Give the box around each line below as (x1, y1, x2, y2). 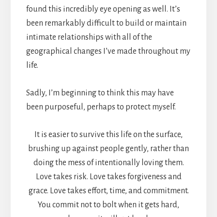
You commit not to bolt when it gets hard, (38, 201, 179, 210)
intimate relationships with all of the (26, 33, 152, 42)
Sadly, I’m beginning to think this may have (26, 89, 174, 98)
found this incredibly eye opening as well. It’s (26, 5, 180, 14)
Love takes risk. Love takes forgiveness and (35, 172, 182, 182)
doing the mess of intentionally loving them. (33, 158, 184, 168)
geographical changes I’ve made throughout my (26, 47, 190, 56)
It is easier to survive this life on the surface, (34, 130, 183, 139)
